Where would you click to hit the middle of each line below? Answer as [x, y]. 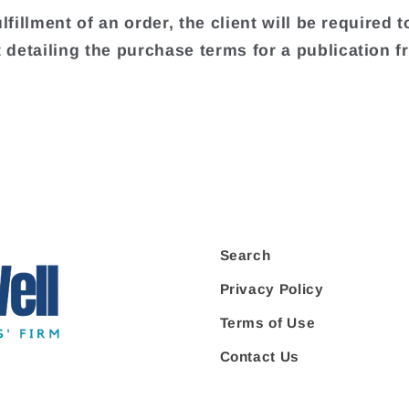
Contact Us [260, 356]
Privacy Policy [272, 288]
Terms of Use [267, 322]
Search [245, 255]
